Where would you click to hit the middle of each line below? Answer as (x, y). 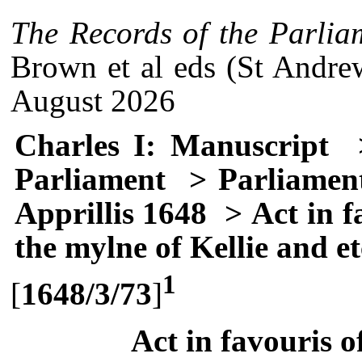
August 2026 (93, 101)
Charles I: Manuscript (172, 145)
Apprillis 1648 (111, 213)
